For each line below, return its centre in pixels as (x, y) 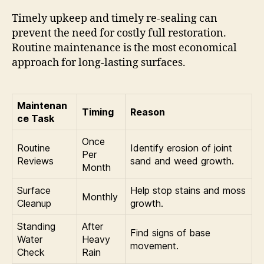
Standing (36, 227)
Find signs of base (170, 233)
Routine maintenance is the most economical (124, 48)
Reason (148, 112)
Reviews (35, 161)
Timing (98, 112)
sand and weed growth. (182, 161)
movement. (154, 246)
